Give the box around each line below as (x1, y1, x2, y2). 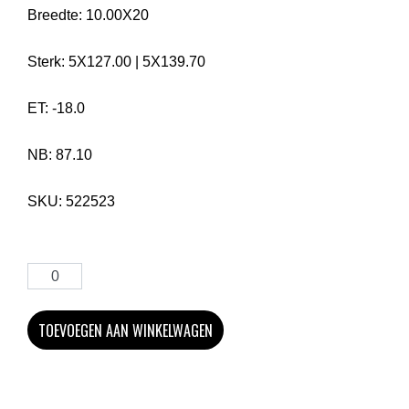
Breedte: (27, 7, 86, 23)
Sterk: (27, 54, 68, 69)
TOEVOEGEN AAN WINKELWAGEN (38, 319, 213, 341)
